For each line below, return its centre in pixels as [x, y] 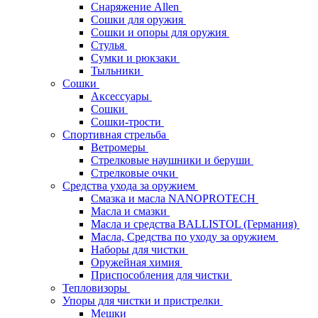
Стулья [109, 45]
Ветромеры [120, 147]
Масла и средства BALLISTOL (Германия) [195, 224]
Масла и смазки [130, 211]
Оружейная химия [137, 262]
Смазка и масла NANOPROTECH [175, 198]
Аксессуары [121, 96]
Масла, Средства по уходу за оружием [185, 236]
